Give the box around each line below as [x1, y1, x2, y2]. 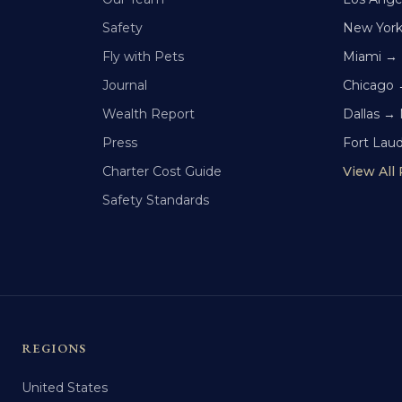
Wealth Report [101, 106, 195, 122]
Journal [101, 77, 147, 93]
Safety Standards [101, 192, 209, 208]
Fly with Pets [101, 48, 184, 65]
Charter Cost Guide [101, 163, 222, 179]
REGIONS [22, 340, 87, 356]
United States [22, 380, 108, 396]
